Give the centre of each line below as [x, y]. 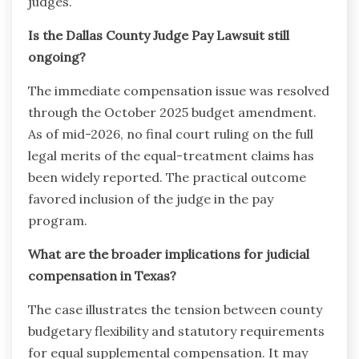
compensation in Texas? [102, 275]
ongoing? [57, 56]
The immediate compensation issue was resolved [179, 90]
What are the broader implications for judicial [169, 254]
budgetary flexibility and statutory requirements [176, 331]
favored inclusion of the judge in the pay [151, 198]
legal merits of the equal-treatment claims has [171, 155]
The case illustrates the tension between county [175, 309]
